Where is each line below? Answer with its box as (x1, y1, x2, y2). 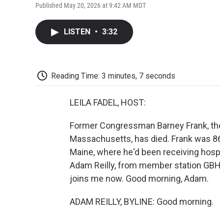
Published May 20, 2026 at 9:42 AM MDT (35, 1, 146, 9)
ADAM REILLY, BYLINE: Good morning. (70, 196, 214, 207)
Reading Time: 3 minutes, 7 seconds (51, 71, 175, 81)
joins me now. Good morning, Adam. (70, 173, 209, 184)
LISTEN (64, 27, 92, 36)
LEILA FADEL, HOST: (70, 97, 146, 108)
